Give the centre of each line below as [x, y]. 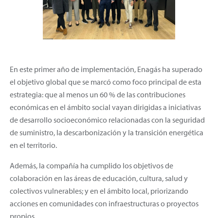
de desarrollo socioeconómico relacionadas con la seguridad [107, 119]
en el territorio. [33, 145]
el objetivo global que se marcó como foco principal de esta [106, 82]
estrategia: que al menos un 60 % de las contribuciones [98, 94]
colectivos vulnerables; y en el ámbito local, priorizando [99, 191]
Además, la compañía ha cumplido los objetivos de [91, 165]
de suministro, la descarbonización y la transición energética [107, 132]
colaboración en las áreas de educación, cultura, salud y [99, 178]
